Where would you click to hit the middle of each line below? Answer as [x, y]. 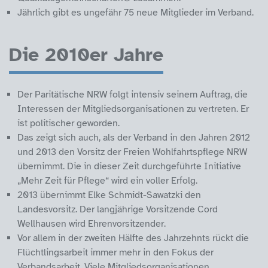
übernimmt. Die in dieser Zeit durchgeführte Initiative [129, 166]
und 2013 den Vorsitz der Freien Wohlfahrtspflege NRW [132, 152]
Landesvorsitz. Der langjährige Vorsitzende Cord [118, 209]
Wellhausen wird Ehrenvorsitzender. [92, 223]
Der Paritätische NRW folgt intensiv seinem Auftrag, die [133, 94]
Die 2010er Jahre [86, 55]
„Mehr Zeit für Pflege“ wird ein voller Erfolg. [107, 180]
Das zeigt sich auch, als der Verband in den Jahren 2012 [134, 137]
